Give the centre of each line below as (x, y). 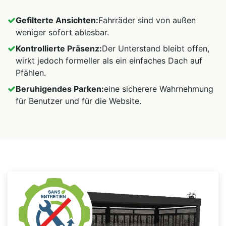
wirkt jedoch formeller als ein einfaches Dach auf (109, 61)
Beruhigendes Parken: (60, 89)
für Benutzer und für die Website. (78, 101)
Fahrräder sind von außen (147, 20)
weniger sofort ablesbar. (62, 33)
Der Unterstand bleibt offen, (156, 49)
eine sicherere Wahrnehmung (159, 89)
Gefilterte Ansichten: (57, 20)
